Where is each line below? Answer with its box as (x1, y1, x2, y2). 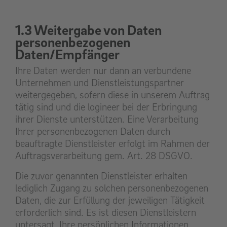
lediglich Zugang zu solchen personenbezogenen (15, 182, 208, 195)
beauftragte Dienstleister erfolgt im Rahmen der (15, 137, 210, 150)
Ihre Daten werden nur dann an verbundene (15, 64, 191, 77)
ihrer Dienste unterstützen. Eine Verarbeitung (15, 113, 199, 126)
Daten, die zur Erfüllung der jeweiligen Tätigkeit (15, 194, 205, 207)
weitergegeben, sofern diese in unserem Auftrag (15, 89, 210, 101)
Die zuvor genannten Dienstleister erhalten (15, 170, 187, 182)
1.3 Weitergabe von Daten (15, 21, 162, 39)
